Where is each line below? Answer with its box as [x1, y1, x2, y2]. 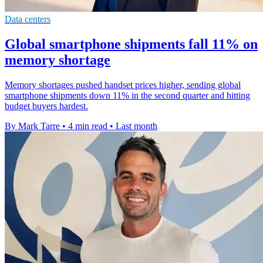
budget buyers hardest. [5, 101, 88, 112]
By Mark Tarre [5, 121, 60, 131]
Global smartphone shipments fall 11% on [5, 36, 258, 52]
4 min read [68, 121, 107, 131]
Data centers [5, 14, 50, 25]
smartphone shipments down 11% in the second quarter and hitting [5, 90, 250, 101]
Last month [116, 121, 157, 131]
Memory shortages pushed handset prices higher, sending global [5, 80, 241, 90]
